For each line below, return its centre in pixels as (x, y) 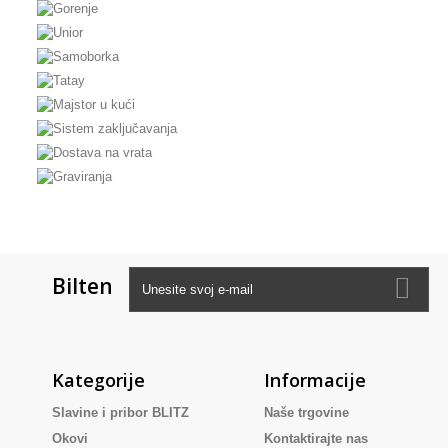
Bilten (82, 286)
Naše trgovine (306, 412)
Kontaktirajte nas (315, 438)
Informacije (314, 380)
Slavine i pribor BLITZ (120, 412)
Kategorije (98, 380)
